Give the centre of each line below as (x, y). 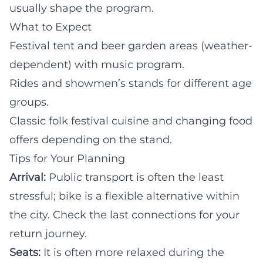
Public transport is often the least (135, 177)
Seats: (25, 252)
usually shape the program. (82, 8)
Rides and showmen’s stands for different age (131, 83)
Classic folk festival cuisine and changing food (131, 121)
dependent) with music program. (97, 64)
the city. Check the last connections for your (124, 215)
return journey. (48, 233)
